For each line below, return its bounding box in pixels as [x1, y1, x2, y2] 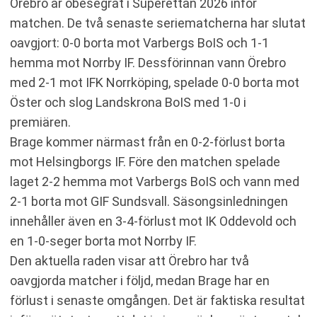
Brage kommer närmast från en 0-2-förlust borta [10, 134, 285, 149]
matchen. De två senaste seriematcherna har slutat [10, 15, 306, 30]
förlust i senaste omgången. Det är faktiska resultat [10, 292, 305, 308]
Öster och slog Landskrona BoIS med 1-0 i [10, 94, 246, 110]
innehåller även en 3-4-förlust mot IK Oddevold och [10, 213, 296, 229]
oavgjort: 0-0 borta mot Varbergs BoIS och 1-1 [10, 35, 269, 50]
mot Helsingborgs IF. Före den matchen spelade [10, 154, 280, 169]
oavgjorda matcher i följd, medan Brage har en [10, 272, 270, 288]
